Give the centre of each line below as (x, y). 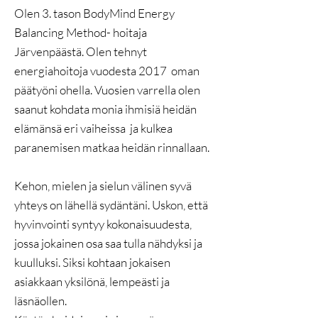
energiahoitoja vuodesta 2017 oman (107, 71)
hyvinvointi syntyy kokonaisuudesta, (103, 224)
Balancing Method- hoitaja (81, 32)
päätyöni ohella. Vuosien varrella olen (107, 90)
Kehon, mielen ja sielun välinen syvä (103, 186)
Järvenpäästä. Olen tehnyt (81, 51)
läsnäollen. (40, 301)
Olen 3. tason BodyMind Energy (94, 13)
